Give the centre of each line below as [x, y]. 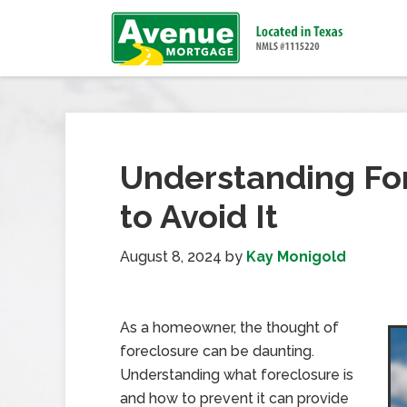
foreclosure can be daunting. [217, 351]
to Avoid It [199, 216]
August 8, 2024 [171, 257]
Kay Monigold [296, 257]
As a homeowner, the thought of [229, 328]
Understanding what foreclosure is [237, 375]
